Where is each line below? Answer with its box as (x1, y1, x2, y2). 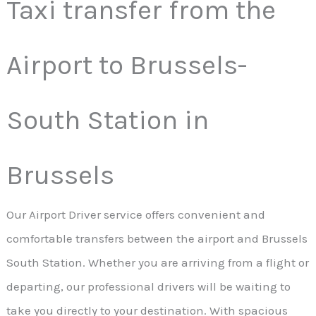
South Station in (6, 104, 209, 137)
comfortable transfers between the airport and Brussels (6, 231, 308, 246)
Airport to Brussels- (6, 49, 248, 82)
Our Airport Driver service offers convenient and (6, 207, 266, 222)
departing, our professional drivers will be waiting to (6, 279, 291, 294)
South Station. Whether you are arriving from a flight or (6, 255, 310, 270)
